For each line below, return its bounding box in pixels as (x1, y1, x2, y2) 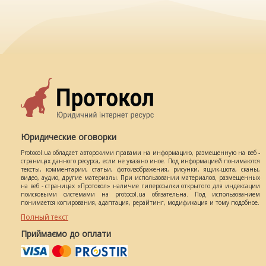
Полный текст (21, 212, 68, 222)
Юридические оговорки (21, 131, 116, 142)
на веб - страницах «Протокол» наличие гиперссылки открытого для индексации (21, 182, 260, 190)
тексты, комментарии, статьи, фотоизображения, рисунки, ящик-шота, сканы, (21, 165, 260, 173)
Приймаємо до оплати (21, 228, 111, 239)
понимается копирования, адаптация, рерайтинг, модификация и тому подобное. (21, 198, 259, 207)
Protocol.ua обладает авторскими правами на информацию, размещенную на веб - (21, 148, 260, 157)
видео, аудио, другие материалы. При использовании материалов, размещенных (21, 173, 260, 182)
